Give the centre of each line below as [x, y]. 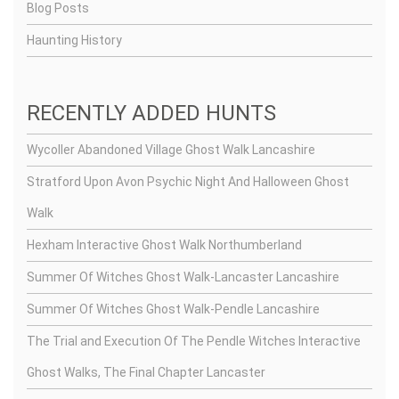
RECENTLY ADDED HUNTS [151, 113]
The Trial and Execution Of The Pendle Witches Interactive [194, 341]
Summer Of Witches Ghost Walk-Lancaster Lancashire [183, 277]
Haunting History [74, 40]
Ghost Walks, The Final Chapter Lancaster [146, 372]
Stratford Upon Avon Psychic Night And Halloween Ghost [188, 182]
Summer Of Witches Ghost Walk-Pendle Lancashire [173, 309]
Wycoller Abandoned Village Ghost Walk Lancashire [171, 150]
